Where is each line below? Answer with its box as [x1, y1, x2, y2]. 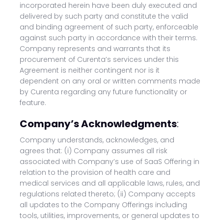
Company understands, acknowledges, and [20, 135, 174, 145]
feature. [20, 98, 46, 108]
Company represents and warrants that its [20, 44, 170, 54]
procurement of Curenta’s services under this [20, 55, 179, 64]
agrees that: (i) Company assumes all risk [20, 146, 167, 156]
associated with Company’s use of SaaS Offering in [20, 157, 199, 166]
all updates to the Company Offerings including [20, 200, 187, 210]
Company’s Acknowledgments [20, 117, 177, 131]
